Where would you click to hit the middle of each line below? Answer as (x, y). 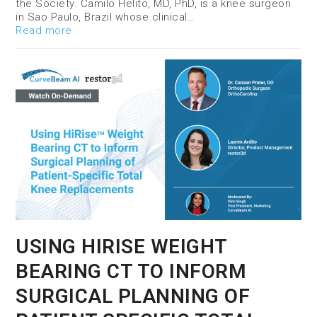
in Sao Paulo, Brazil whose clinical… (105, 17)
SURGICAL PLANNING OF (133, 296)
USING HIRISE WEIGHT (121, 247)
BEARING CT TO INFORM (131, 272)
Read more (44, 31)
